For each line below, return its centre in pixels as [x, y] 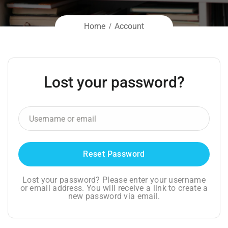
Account [129, 26]
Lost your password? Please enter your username [114, 180]
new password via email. [114, 196]
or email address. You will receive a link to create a [114, 188]
